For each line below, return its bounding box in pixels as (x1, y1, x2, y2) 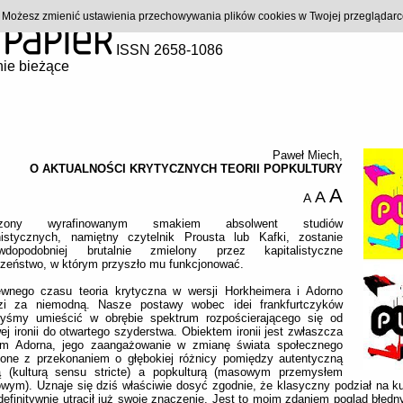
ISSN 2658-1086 (112, 42, 223, 58)
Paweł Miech (273, 148, 339, 162)
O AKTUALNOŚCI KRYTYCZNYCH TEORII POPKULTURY (30, 162, 343, 175)
